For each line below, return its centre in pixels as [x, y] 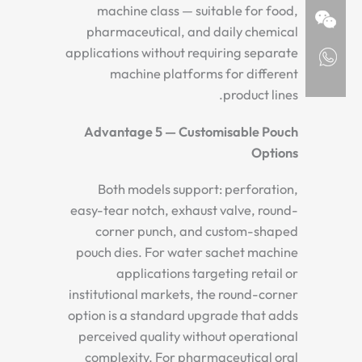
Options [275, 152]
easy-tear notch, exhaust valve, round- [184, 210]
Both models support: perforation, [198, 189]
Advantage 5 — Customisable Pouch [191, 131]
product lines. [261, 94]
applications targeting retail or [207, 274]
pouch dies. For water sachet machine [187, 253]
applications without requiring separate [182, 52]
